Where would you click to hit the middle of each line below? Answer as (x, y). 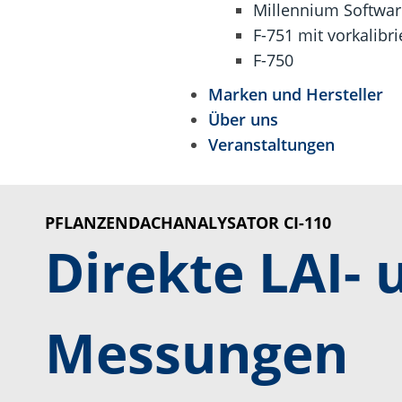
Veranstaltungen (271, 144)
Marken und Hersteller (295, 94)
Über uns (243, 119)
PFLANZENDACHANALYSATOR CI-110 (188, 223)
